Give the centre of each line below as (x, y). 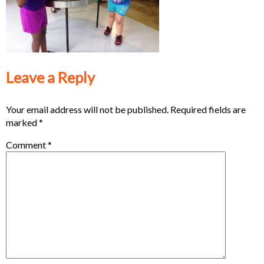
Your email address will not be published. (87, 109)
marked (22, 122)
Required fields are (208, 109)
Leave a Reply (50, 77)
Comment (27, 144)
